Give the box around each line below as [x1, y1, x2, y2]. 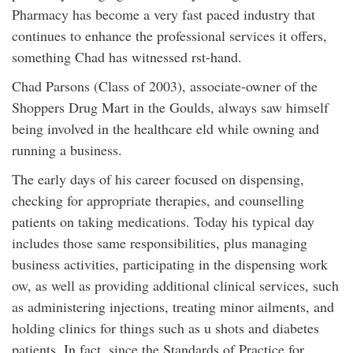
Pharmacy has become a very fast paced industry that [12, 5, 315, 24]
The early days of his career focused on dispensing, [12, 169, 304, 188]
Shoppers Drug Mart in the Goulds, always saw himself [12, 98, 329, 117]
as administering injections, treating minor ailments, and [12, 297, 334, 316]
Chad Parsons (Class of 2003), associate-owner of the [12, 76, 318, 95]
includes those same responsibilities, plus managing [12, 233, 307, 252]
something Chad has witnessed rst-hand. [12, 47, 242, 66]
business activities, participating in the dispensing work [12, 255, 328, 273]
